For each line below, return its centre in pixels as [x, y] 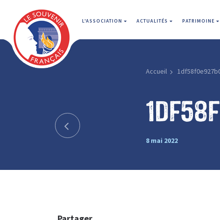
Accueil [156, 71]
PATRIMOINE [199, 21]
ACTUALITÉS [153, 21]
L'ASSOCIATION [103, 21]
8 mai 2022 [162, 140]
